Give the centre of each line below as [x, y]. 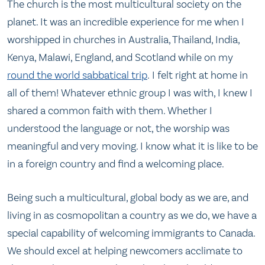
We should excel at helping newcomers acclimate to [125, 251]
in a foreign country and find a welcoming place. [116, 164]
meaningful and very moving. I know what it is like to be [132, 146]
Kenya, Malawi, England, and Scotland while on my [120, 57]
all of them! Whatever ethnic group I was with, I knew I [130, 93]
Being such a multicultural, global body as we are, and [128, 198]
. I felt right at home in [198, 75]
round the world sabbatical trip [77, 75]
